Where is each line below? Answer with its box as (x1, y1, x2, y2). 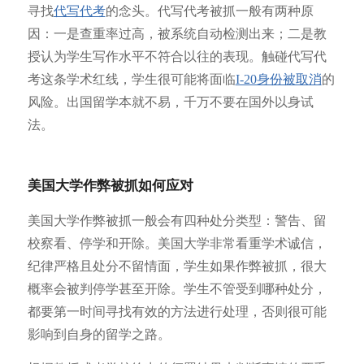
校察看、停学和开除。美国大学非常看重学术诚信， (27, 236, 327, 250)
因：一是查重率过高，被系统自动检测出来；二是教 (27, 27, 327, 41)
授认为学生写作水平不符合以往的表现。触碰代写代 (27, 50, 327, 64)
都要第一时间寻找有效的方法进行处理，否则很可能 (27, 304, 327, 318)
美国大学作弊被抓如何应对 (27, 178, 193, 194)
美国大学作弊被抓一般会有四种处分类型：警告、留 (27, 213, 327, 227)
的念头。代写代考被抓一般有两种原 (105, 4, 314, 19)
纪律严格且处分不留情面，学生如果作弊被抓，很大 (27, 258, 327, 273)
